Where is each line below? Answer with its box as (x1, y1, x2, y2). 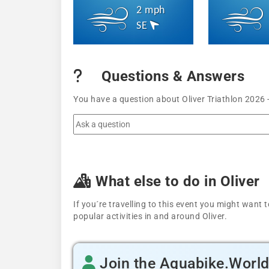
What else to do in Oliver (91, 173, 260, 190)
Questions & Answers (97, 68, 244, 85)
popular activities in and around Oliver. (73, 211, 227, 221)
